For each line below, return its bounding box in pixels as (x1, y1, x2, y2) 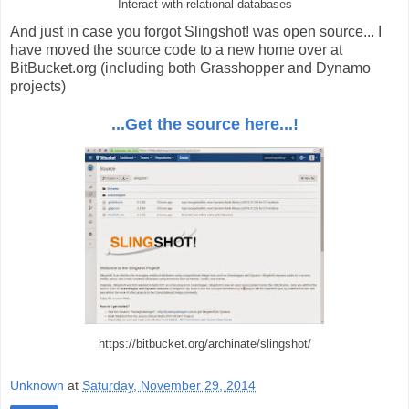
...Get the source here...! (110, 115, 299, 134)
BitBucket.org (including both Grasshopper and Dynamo (10, 60, 371, 77)
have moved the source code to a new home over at (10, 42, 342, 58)
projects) (10, 79, 66, 95)
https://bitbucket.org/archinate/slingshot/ (98, 338, 311, 351)
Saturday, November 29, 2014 (82, 377, 256, 393)
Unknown (10, 377, 64, 393)
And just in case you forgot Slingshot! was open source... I (10, 24, 382, 40)
